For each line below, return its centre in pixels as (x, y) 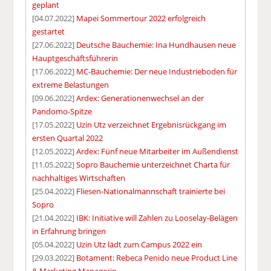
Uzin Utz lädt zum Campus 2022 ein (139, 244)
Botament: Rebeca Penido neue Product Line (157, 257)
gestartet (49, 31)
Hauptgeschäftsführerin (75, 58)
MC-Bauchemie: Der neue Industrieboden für (157, 71)
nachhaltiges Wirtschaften (79, 178)
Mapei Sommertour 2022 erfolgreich (141, 18)
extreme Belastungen (71, 84)
